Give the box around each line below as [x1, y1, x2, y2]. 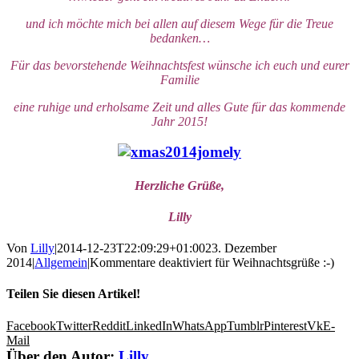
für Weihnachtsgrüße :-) [212, 256, 334, 270]
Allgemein [34, 256, 87, 270]
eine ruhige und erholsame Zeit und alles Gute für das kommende [14, 99, 345, 114]
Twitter [56, 318, 92, 333]
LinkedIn [126, 318, 172, 333]
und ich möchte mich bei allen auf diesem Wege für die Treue [26, 16, 333, 30]
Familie [159, 72, 200, 87]
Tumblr [227, 318, 264, 333]
